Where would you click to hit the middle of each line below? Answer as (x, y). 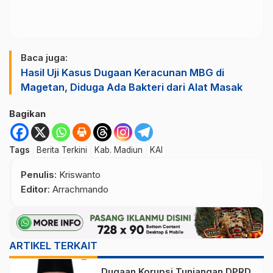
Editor (34, 189)
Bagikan (27, 113)
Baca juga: (44, 57)
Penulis (37, 174)
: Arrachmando (78, 189)
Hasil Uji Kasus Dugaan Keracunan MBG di (122, 72)
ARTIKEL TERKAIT (53, 246)
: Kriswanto (77, 174)
